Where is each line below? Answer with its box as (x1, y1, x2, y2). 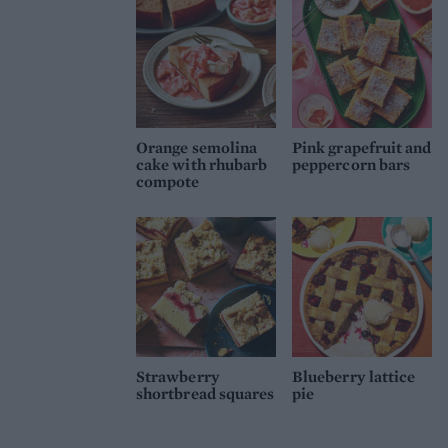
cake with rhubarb (136, 154, 268, 176)
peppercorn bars (292, 154, 411, 176)
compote (136, 171, 200, 193)
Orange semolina (136, 137, 258, 159)
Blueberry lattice (292, 366, 416, 388)
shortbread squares (136, 383, 275, 405)
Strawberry (136, 366, 220, 388)
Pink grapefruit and (292, 137, 432, 159)
